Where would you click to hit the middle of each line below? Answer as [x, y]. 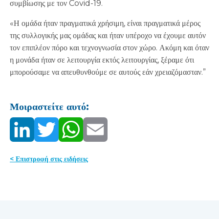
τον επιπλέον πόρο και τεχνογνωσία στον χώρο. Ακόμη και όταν [109, 48]
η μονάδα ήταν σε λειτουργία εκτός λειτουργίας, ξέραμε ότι [102, 60]
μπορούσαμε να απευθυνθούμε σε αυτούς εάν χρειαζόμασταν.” [108, 72]
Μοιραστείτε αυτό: [49, 107]
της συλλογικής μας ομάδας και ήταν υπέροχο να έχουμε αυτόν [108, 35]
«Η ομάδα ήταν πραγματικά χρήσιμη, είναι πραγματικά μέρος [105, 23]
